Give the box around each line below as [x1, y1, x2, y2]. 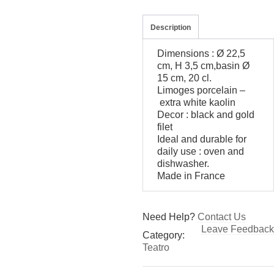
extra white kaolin [157, 97, 235, 108]
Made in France [157, 170, 225, 181]
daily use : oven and [157, 146, 244, 157]
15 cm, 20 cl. [157, 72, 212, 83]
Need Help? [142, 211, 198, 222]
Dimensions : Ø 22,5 [157, 48, 245, 59]
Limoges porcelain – [157, 84, 245, 95]
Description [150, 23, 191, 32]
